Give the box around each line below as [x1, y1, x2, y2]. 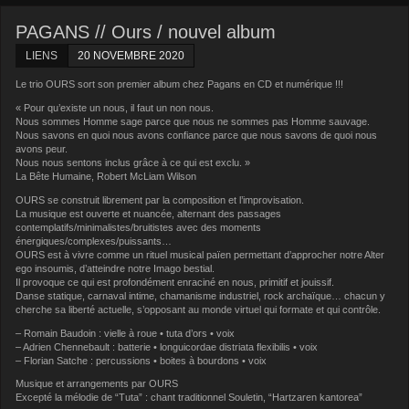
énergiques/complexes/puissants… [16, 235, 173, 246]
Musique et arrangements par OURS [16, 378, 179, 390]
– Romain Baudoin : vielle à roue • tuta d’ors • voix [16, 327, 236, 339]
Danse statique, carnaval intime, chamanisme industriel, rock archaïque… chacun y [16, 289, 386, 301]
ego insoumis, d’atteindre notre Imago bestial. [16, 262, 215, 274]
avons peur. [16, 142, 68, 154]
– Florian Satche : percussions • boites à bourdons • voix [16, 354, 267, 366]
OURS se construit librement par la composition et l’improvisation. [16, 194, 305, 205]
